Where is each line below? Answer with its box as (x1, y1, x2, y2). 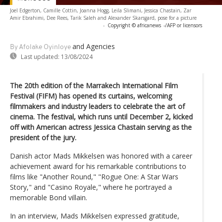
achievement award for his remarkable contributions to (10, 161, 186, 171)
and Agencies (72, 41, 115, 51)
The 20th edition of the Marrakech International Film (10, 80, 178, 90)
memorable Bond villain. (10, 192, 87, 202)
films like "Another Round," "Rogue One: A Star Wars (10, 171, 178, 181)
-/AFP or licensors (164, 21, 202, 29)
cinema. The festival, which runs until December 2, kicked (10, 111, 193, 121)
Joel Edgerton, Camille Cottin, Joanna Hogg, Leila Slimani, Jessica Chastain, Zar (10, 6, 191, 14)
